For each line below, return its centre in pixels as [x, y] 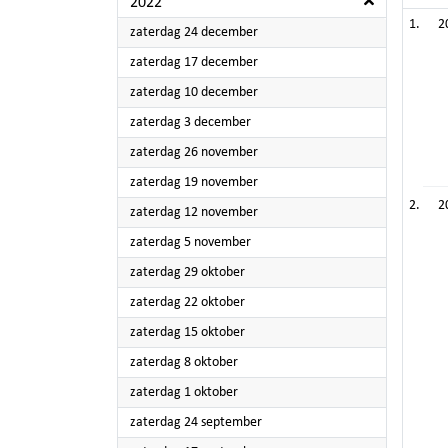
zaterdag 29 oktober [187, 272]
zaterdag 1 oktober [184, 392]
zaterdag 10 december [194, 92]
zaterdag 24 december [194, 32]
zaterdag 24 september [196, 422]
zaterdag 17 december [194, 62]
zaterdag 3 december [190, 122]
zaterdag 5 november [190, 242]
